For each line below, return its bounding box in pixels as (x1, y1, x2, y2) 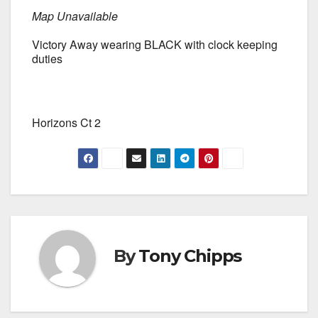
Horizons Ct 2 (32, 114, 101, 131)
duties (32, 50, 62, 67)
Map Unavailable (32, 8, 118, 25)
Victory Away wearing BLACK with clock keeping (32, 36, 278, 53)
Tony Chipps (138, 246, 242, 267)
